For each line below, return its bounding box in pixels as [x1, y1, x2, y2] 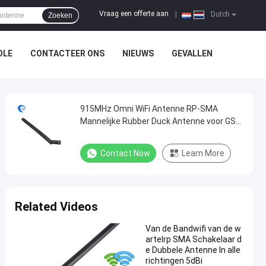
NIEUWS [122, 49, 154, 58]
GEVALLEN [171, 49, 213, 58]
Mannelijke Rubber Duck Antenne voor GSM [80, 116, 243, 126]
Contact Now [100, 148, 150, 158]
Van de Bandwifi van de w [145, 224, 241, 233]
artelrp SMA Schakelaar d [145, 235, 242, 244]
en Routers [80, 129, 122, 138]
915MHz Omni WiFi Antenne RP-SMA [80, 104, 218, 113]
